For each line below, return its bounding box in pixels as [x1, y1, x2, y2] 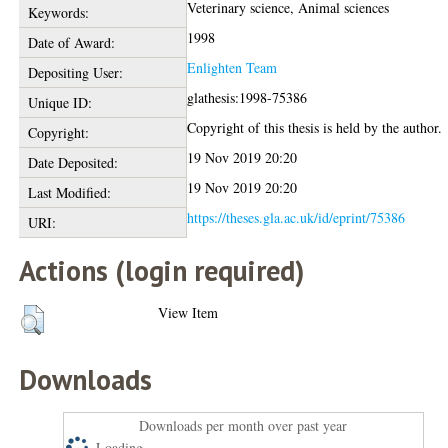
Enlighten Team [187, 58, 278, 77]
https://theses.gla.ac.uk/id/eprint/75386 [187, 208, 406, 227]
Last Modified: [27, 183, 111, 202]
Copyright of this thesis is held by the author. [187, 118, 443, 137]
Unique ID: [27, 93, 92, 112]
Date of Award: [27, 33, 115, 52]
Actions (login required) [19, 252, 305, 289]
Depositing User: [27, 63, 123, 82]
